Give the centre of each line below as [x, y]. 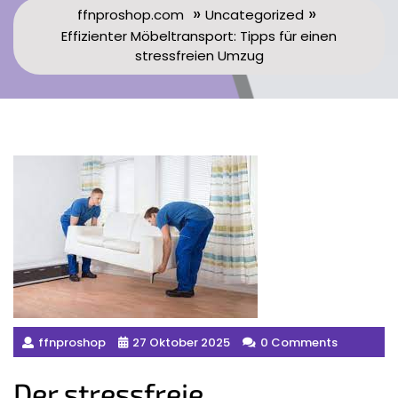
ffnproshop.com [131, 14]
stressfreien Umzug [199, 55]
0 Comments [299, 342]
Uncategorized [255, 14]
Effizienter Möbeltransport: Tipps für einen [199, 36]
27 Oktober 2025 [181, 342]
